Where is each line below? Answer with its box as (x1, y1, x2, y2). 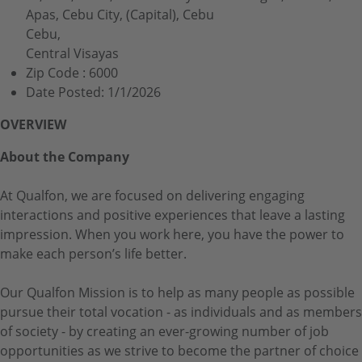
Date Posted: (26, 83, 107, 100)
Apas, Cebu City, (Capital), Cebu (26, 6, 214, 23)
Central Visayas (26, 44, 119, 61)
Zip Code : (26, 64, 89, 81)
